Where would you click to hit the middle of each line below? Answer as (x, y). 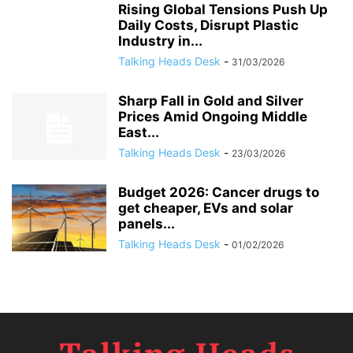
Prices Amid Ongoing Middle (213, 116)
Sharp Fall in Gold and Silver (211, 100)
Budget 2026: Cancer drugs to (219, 192)
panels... (147, 223)
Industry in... (160, 41)
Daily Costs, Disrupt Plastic (208, 25)
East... (139, 132)
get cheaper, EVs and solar (206, 208)
